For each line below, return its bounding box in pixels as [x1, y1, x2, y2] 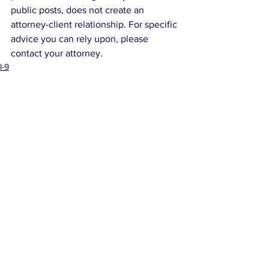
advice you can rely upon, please [11, 34, 151, 44]
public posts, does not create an [11, 5, 147, 16]
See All [166, 145, 192, 156]
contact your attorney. [11, 48, 103, 59]
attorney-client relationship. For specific [11, 19, 180, 30]
